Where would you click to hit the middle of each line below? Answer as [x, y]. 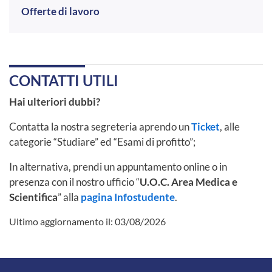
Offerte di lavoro [60, 12]
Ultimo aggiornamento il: [62, 221]
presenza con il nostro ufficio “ [74, 182]
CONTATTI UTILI [64, 80]
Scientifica [33, 197]
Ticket [206, 126]
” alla [69, 197]
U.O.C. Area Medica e [189, 182]
